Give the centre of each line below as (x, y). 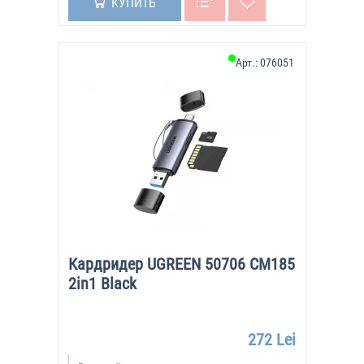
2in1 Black (102, 284)
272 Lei (271, 340)
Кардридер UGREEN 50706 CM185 (181, 264)
